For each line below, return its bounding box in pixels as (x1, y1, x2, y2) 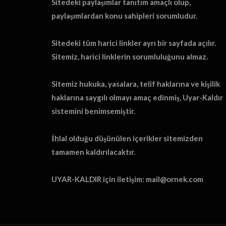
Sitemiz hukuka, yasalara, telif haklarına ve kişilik (51, 79, 220, 88)
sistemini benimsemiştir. (51, 106, 135, 116)
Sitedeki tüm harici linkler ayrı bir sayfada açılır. (51, 38, 216, 47)
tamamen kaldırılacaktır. (51, 147, 135, 156)
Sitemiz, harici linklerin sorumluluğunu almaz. (51, 51, 208, 61)
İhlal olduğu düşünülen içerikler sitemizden (51, 133, 203, 143)
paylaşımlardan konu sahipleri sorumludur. (51, 11, 197, 20)
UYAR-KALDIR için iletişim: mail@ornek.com (51, 174, 203, 184)
